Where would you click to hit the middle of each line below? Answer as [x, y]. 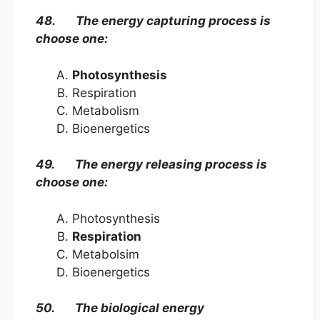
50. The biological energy [120, 308]
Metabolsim [113, 254]
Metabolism [106, 110]
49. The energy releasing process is [151, 165]
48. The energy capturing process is [153, 21]
